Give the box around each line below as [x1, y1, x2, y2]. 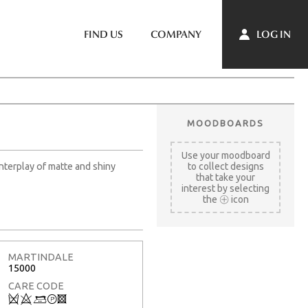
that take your [196, 172, 255, 183]
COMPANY [151, 28, 201, 41]
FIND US [84, 28, 123, 41]
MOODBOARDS [187, 118, 264, 128]
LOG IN [254, 27, 291, 41]
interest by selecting [181, 183, 269, 194]
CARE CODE [8, 280, 64, 291]
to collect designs [187, 161, 264, 172]
